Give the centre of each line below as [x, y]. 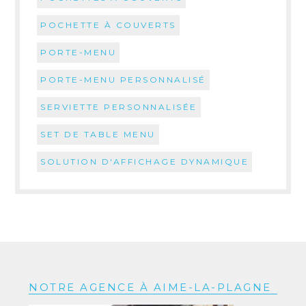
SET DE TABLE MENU [98, 134]
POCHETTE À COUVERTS [108, 25]
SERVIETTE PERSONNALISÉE [119, 107]
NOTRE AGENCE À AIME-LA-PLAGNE [150, 287]
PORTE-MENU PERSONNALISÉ [123, 79]
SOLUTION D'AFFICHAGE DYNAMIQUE [145, 161]
